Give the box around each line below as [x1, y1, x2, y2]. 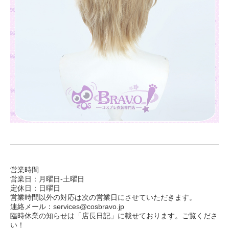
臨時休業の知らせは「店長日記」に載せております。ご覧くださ [10, 212, 218, 220]
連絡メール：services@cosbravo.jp [10, 202, 124, 211]
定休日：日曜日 [10, 184, 60, 193]
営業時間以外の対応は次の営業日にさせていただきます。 [10, 193, 196, 202]
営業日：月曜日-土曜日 [10, 175, 84, 184]
